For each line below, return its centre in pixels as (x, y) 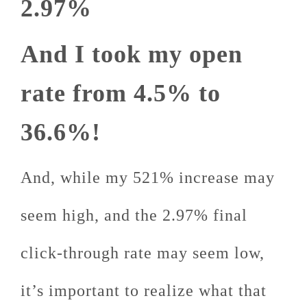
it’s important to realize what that (144, 291)
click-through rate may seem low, (143, 253)
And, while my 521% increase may (148, 177)
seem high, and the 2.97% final (134, 215)
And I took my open (132, 54)
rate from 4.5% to (121, 93)
